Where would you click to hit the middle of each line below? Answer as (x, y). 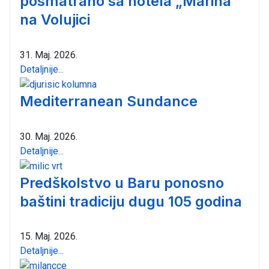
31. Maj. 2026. (49, 55)
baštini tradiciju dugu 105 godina (131, 201)
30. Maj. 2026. (49, 136)
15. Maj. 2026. (49, 237)
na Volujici (55, 20)
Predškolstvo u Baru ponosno (122, 183)
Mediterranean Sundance (109, 101)
